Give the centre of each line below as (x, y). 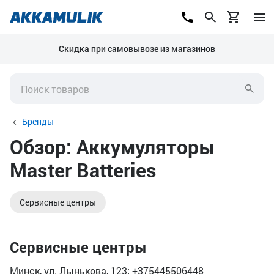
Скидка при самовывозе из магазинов (137, 49)
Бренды (38, 121)
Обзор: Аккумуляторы (113, 146)
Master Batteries (83, 170)
